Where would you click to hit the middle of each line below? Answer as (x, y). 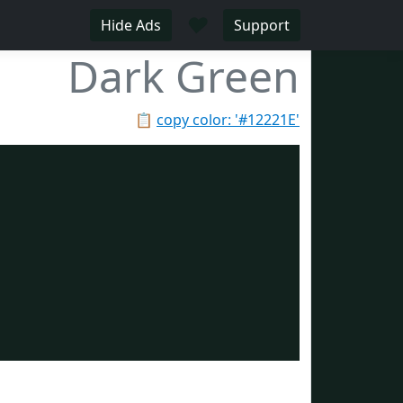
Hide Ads (131, 25)
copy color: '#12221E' (228, 120)
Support (262, 25)
